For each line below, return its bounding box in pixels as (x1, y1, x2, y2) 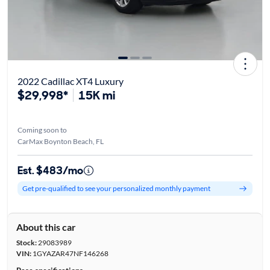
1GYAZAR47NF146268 (31, 248, 108, 258)
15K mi (78, 87, 115, 103)
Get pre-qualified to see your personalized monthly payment (22, 184, 210, 193)
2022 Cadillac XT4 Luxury (17, 75, 124, 87)
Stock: (16, 237, 37, 247)
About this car (16, 221, 76, 233)
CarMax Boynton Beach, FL (17, 136, 104, 146)
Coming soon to (17, 125, 67, 134)
